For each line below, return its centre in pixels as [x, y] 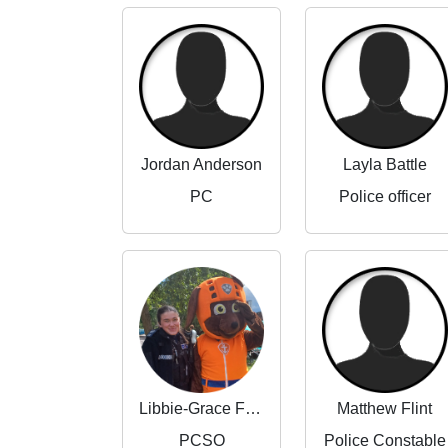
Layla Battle [384, 165]
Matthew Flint [385, 408]
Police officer [384, 197]
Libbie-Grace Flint [253, 408]
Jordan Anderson [202, 165]
